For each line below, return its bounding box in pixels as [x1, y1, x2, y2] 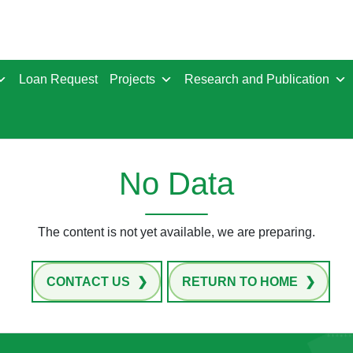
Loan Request [19, 72, 98, 86]
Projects [110, 72, 155, 86]
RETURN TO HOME [181, 275, 301, 288]
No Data [119, 166, 234, 201]
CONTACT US [46, 275, 133, 288]
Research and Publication [184, 72, 329, 86]
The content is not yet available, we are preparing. [38, 225, 315, 239]
